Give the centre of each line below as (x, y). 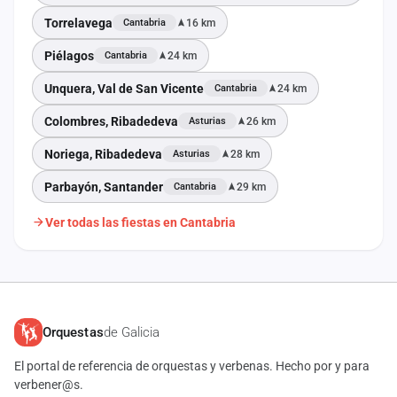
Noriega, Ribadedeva (103, 154)
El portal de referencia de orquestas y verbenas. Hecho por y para (192, 366)
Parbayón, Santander (104, 187)
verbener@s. (49, 385)
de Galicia (132, 332)
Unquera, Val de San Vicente (124, 88)
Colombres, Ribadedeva (111, 121)
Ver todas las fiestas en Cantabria (140, 222)
